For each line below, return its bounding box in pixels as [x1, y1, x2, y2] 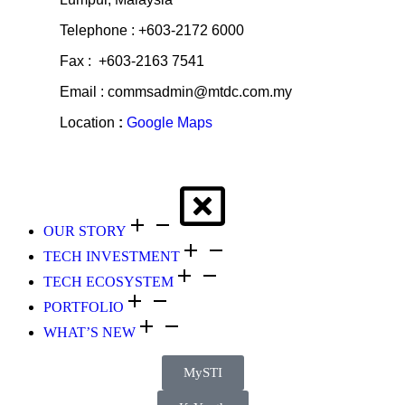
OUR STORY [43, 223, 127, 240]
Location [60, 115, 115, 131]
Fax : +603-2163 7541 [60, 53, 204, 70]
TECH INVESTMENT [43, 249, 180, 265]
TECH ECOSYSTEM [43, 274, 174, 290]
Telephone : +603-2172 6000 [60, 23, 244, 39]
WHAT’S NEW [43, 325, 136, 341]
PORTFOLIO [43, 299, 124, 316]
